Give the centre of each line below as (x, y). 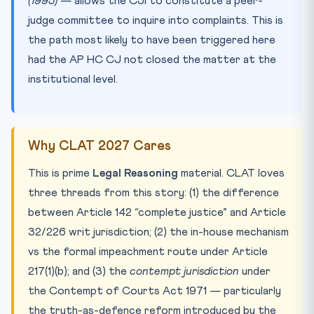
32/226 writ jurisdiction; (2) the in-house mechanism (158, 232)
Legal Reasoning (135, 173)
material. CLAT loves (231, 173)
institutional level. (73, 79)
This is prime (60, 173)
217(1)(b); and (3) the (79, 271)
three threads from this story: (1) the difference (153, 192)
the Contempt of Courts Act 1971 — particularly (155, 291)
